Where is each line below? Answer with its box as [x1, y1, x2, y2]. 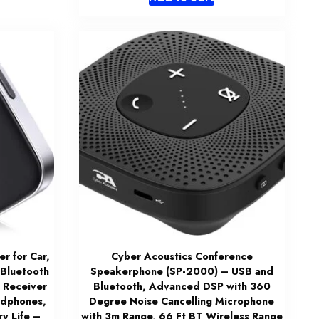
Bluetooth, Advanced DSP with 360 [93, 278, 271, 293]
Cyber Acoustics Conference [110, 249, 253, 263]
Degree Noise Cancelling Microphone [89, 293, 275, 308]
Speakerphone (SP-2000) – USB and [90, 263, 273, 278]
